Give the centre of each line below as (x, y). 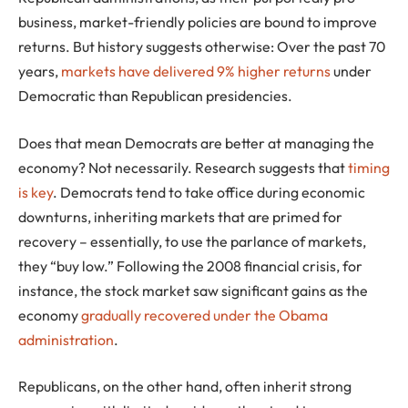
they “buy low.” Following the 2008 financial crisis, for (190, 265)
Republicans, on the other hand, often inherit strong (185, 387)
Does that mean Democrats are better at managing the (196, 143)
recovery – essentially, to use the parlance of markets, (192, 241)
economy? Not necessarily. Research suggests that (183, 167)
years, (40, 71)
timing (369, 167)
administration (66, 339)
